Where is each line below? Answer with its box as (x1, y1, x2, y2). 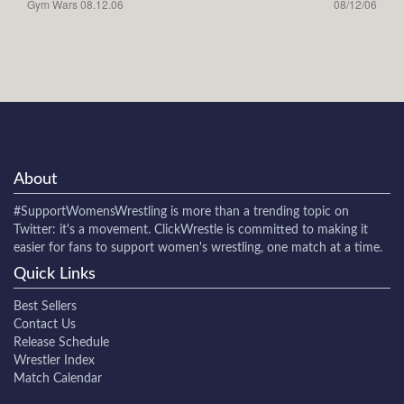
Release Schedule (14, 335, 109, 349)
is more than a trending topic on (167, 205, 349, 218)
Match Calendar (14, 372, 102, 385)
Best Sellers (14, 299, 77, 313)
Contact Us (14, 317, 76, 331)
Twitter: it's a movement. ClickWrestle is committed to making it (14, 223, 368, 236)
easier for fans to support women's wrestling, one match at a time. (14, 241, 382, 254)
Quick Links (14, 265, 96, 282)
